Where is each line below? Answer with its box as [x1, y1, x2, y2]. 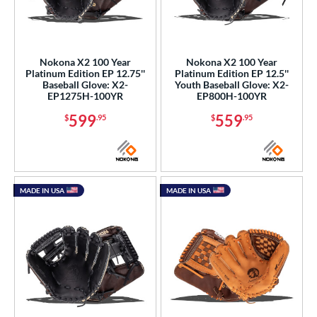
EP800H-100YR [197, 90, 267, 103]
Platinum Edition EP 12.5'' [175, 67, 289, 80]
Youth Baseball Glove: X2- [175, 79, 289, 91]
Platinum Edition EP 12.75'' [25, 67, 145, 80]
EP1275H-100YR [47, 90, 123, 103]
